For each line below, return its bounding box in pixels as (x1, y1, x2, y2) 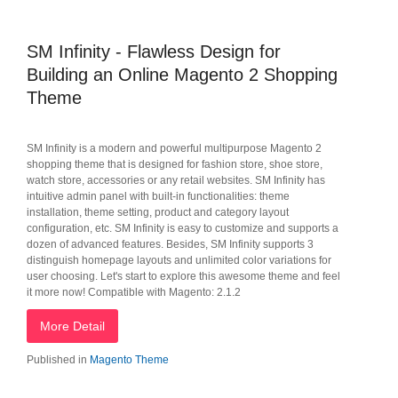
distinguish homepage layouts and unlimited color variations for (27, 254, 331, 267)
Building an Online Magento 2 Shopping (27, 65, 338, 84)
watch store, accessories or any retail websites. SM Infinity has (27, 174, 325, 187)
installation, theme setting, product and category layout (27, 206, 289, 219)
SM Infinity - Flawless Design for (27, 42, 281, 61)
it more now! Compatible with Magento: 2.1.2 (27, 286, 241, 298)
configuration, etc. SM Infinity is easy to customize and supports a (27, 222, 338, 235)
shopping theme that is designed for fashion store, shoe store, (27, 158, 322, 171)
